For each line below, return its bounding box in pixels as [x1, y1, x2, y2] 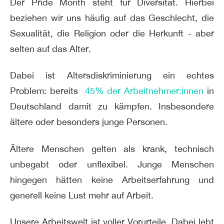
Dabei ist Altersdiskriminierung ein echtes [10, 70, 214, 81]
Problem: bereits [10, 85, 85, 96]
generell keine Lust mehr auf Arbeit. [10, 189, 153, 200]
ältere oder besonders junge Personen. [10, 116, 167, 127]
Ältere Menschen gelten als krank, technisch [10, 143, 214, 154]
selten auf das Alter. [10, 43, 93, 54]
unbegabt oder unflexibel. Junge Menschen [10, 158, 214, 169]
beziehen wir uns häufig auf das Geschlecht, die [10, 12, 214, 23]
